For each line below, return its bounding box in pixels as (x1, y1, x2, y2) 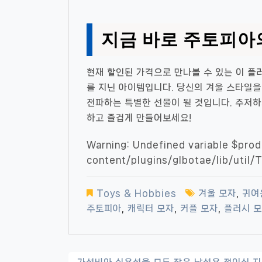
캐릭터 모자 (127, 204, 174, 213)
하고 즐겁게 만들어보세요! (87, 113, 192, 123)
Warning (87, 140, 127, 150)
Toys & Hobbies (96, 188, 177, 198)
